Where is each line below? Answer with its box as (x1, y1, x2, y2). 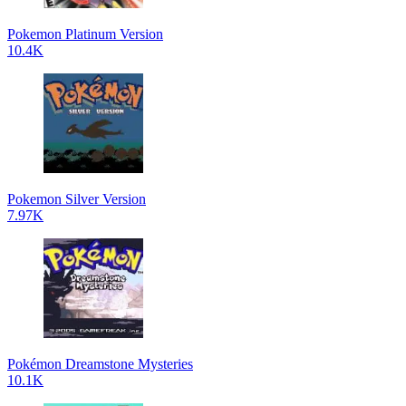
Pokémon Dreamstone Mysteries (7, 355, 193, 372)
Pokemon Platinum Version (7, 25, 163, 42)
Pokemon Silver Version (7, 190, 146, 207)
